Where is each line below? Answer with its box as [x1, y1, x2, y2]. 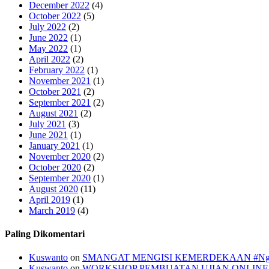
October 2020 [29, 162, 81, 172]
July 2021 [29, 118, 66, 129]
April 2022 [29, 53, 70, 64]
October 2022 [29, 10, 81, 21]
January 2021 [29, 140, 80, 151]
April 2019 [29, 194, 70, 205]
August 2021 [29, 107, 78, 118]
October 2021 [29, 86, 81, 97]
